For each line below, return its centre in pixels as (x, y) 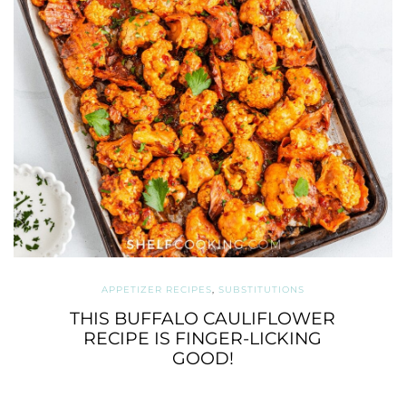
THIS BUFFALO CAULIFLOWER (203, 318)
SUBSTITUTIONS (261, 289)
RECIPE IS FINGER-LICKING (203, 338)
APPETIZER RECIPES (157, 289)
